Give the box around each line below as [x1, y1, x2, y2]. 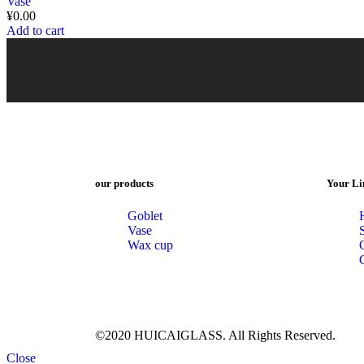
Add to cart [6, 23, 64, 37]
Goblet [128, 208, 162, 223]
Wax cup [128, 237, 173, 252]
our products [95, 177, 154, 190]
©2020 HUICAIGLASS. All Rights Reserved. [95, 328, 336, 343]
